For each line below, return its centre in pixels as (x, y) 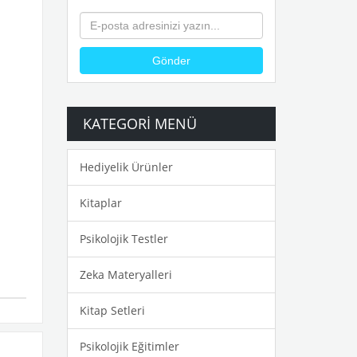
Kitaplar (100, 202)
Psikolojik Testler (124, 238)
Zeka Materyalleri (126, 274)
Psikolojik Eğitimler (129, 346)
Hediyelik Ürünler (126, 167)
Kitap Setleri (112, 310)
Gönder (171, 60)
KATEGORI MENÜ (139, 123)
